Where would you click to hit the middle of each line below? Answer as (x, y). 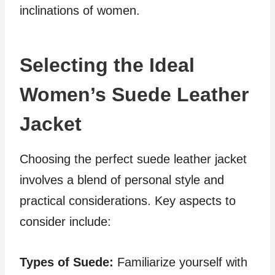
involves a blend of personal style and (122, 180)
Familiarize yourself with (180, 262)
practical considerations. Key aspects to (128, 201)
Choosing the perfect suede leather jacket (133, 159)
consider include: (65, 222)
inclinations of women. (80, 10)
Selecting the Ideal (107, 65)
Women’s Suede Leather (134, 95)
